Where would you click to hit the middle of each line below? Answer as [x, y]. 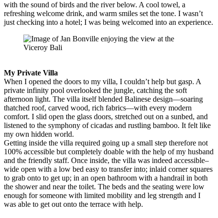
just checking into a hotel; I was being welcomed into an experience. [109, 22]
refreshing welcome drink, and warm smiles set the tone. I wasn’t [103, 13]
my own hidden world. [39, 134]
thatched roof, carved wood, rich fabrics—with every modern [98, 108]
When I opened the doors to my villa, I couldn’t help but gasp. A [102, 81]
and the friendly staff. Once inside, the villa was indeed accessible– [106, 160]
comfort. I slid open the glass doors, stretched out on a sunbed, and [106, 116]
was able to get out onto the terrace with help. [73, 204]
